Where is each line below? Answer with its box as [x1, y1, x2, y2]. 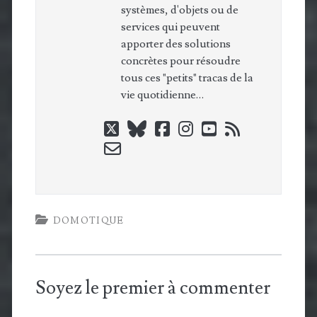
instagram [192, 118, 258, 138]
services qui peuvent [120, 20, 220, 35]
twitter [117, 118, 163, 138]
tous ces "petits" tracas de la [120, 71, 253, 86]
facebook [168, 118, 229, 138]
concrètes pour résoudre [120, 54, 241, 69]
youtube [215, 118, 270, 138]
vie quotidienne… [120, 88, 204, 103]
